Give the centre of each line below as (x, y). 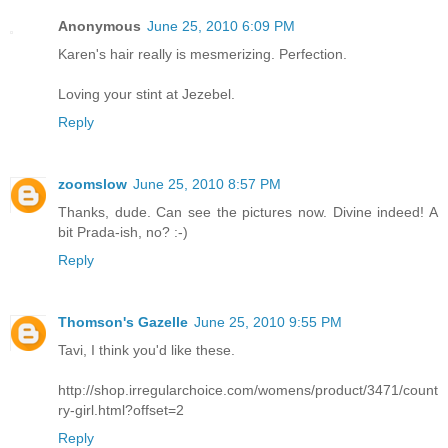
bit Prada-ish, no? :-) (123, 232)
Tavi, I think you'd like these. (146, 350)
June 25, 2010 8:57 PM (207, 184)
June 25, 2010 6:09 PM (221, 26)
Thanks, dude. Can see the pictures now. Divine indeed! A (248, 212)
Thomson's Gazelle (123, 322)
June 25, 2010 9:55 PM (268, 322)
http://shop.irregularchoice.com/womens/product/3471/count (248, 390)
